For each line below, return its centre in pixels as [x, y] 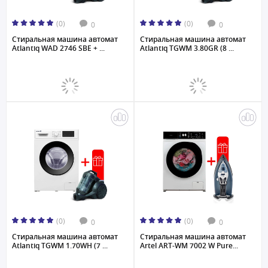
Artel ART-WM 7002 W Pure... [189, 246]
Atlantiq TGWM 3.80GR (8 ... [187, 48]
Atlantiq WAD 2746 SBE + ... [58, 48]
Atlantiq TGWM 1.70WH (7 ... [60, 246]
